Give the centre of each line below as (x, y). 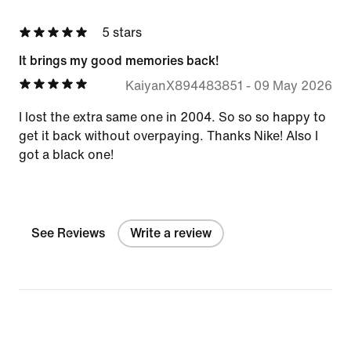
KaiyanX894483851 (184, 85)
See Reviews (68, 233)
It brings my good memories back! (119, 60)
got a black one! (66, 154)
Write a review (171, 233)
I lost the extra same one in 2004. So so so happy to (172, 117)
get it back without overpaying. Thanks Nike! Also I (168, 136)
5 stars (122, 32)
